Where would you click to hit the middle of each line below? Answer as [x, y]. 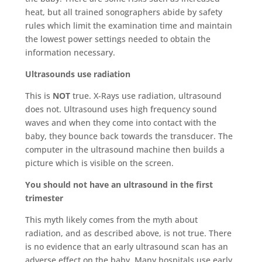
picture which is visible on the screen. [99, 163]
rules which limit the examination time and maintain [128, 25]
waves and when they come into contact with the [120, 123]
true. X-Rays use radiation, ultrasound [146, 96]
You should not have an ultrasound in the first [119, 185]
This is [39, 96]
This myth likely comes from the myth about [111, 220]
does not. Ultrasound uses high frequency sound [121, 109]
